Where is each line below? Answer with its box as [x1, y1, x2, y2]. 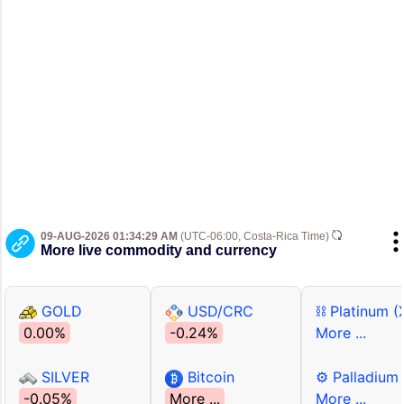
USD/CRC [183, 302, 253, 321]
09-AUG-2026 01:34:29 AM [41, 230, 178, 243]
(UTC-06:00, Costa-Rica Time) [178, 230, 332, 243]
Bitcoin [183, 368, 234, 387]
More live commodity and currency [41, 243, 277, 259]
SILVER [37, 368, 89, 387]
